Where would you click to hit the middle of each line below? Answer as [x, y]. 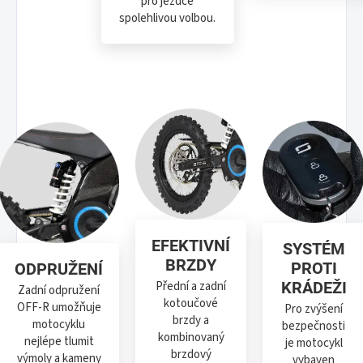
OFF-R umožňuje [59, 307]
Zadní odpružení [59, 290]
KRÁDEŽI [314, 287]
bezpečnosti [314, 326]
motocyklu [59, 324]
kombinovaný [191, 338]
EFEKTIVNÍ [191, 246]
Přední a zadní [191, 287]
